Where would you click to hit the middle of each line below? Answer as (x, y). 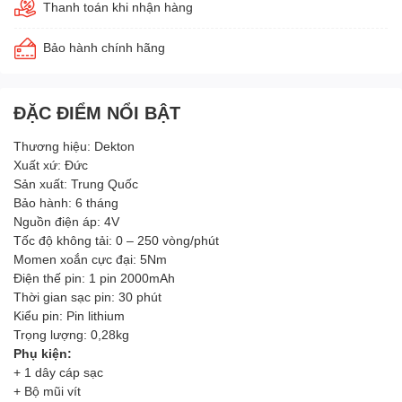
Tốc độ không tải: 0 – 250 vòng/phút (116, 240)
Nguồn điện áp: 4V (66, 221)
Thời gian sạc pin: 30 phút (87, 296)
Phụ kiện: (43, 353)
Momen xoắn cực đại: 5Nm (90, 258)
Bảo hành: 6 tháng (66, 202)
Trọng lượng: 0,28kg (71, 334)
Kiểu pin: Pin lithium (69, 315)
